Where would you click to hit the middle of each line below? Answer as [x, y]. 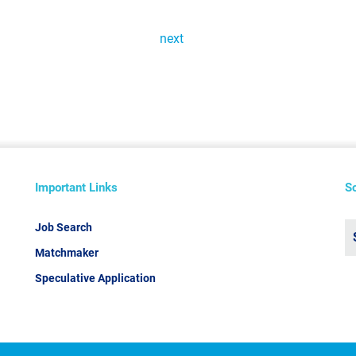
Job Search [64, 227]
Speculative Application [95, 278]
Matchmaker [67, 253]
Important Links [76, 188]
